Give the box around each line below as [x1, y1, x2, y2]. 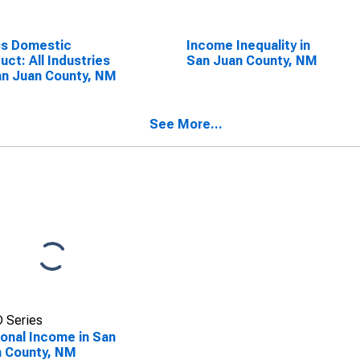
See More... [149, 117, 223, 132]
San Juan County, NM [186, 53, 317, 68]
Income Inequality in [186, 38, 310, 53]
